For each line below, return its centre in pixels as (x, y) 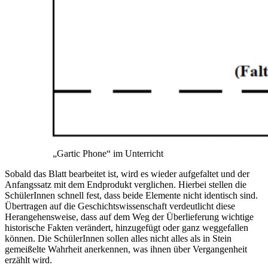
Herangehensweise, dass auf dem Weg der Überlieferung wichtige (129, 217)
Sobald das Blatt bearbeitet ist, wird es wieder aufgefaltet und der (127, 173)
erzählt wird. (28, 260)
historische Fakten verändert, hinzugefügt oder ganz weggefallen (127, 227)
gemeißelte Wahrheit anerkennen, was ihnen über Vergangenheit (126, 249)
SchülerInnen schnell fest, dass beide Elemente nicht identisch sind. (131, 195)
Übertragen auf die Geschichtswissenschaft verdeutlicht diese (120, 206)
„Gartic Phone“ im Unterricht (108, 153)
